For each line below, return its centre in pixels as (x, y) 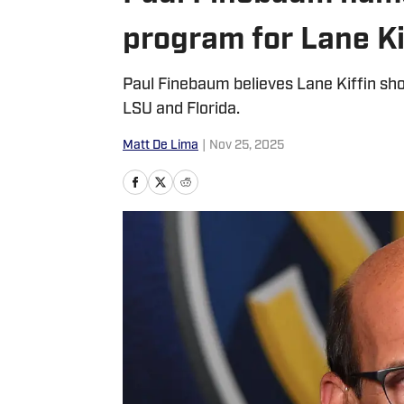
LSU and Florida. (181, 110)
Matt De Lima (161, 146)
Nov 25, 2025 (247, 146)
